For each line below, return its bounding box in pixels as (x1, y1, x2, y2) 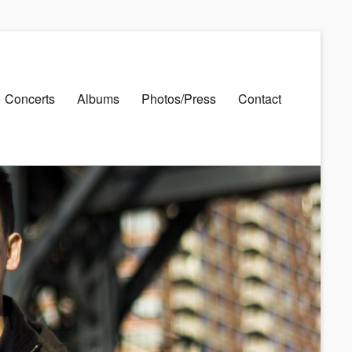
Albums (77, 89, 119, 108)
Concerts (5, 89, 55, 108)
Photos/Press (141, 89, 216, 108)
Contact (238, 89, 281, 108)
